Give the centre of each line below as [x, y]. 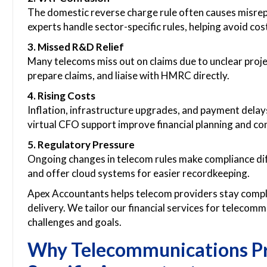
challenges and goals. [74, 222]
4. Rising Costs [61, 96]
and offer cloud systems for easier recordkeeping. [139, 173]
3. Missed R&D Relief [76, 47]
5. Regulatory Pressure [81, 145]
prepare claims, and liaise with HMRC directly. [128, 75]
